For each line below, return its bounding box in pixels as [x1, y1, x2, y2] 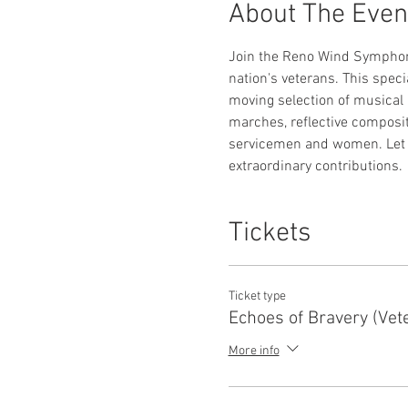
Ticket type [228, 289, 286, 304]
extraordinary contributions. [228, 158, 403, 176]
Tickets [228, 217, 311, 250]
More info [228, 343, 280, 360]
